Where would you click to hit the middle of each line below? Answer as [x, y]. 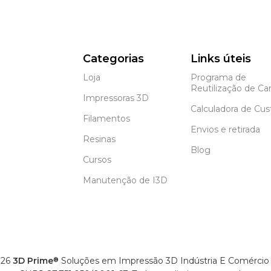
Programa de [218, 77]
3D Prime [33, 260]
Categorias [114, 58]
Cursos [97, 159]
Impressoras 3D [116, 98]
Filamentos [107, 118]
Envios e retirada [225, 129]
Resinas [100, 139]
